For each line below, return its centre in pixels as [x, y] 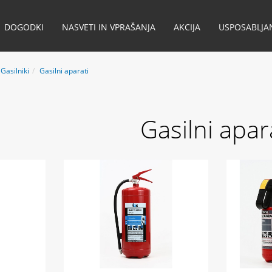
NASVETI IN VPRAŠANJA [108, 27]
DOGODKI [24, 27]
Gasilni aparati [64, 71]
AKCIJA [187, 27]
